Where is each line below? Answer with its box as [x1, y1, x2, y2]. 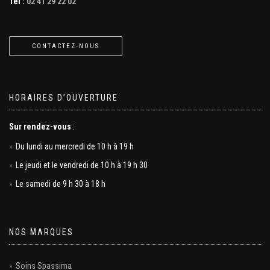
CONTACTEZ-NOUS [32, 42, 99, 50]
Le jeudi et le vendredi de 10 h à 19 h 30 [16, 160, 148, 170]
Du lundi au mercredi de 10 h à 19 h [16, 142, 134, 151]
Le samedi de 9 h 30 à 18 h [16, 179, 105, 189]
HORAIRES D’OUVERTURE [9, 93, 118, 102]
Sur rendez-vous [9, 122, 73, 131]
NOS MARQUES [9, 227, 74, 237]
